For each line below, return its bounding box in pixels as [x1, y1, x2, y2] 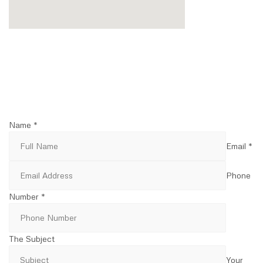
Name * [9, 120, 38, 130]
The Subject [9, 234, 55, 244]
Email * [226, 141, 252, 151]
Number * [9, 191, 45, 202]
